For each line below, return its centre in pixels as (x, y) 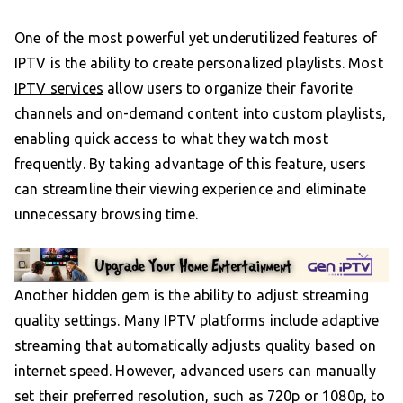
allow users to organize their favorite (228, 88)
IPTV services (59, 88)
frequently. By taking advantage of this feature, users (191, 163)
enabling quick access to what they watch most (171, 138)
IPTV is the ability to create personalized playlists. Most (199, 63)
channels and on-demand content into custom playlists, (200, 113)
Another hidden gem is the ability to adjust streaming (192, 296)
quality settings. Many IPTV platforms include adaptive (197, 321)
